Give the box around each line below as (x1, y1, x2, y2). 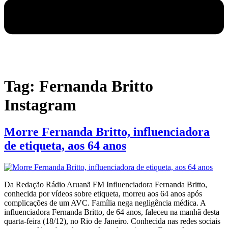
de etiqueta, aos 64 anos (4, 139, 126, 153)
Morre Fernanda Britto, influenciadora (4, 125, 210, 139)
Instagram (4, 95, 76, 114)
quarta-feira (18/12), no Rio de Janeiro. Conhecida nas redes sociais (4, 217, 220, 226)
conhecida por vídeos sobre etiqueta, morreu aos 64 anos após (4, 189, 202, 198)
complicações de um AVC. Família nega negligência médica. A (4, 198, 206, 208)
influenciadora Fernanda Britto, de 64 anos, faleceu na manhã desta (4, 208, 219, 217)
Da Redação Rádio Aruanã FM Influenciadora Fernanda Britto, (4, 180, 207, 189)
